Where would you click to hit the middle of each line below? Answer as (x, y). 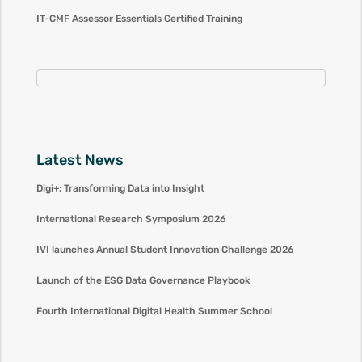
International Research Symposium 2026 (131, 219)
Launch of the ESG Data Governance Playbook (143, 280)
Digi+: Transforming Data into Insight (120, 188)
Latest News (80, 160)
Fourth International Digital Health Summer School (154, 311)
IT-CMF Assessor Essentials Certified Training (139, 19)
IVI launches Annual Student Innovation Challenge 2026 (165, 249)
